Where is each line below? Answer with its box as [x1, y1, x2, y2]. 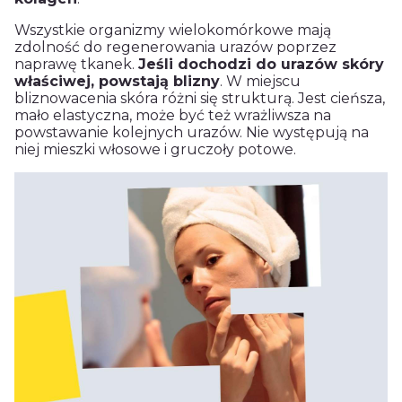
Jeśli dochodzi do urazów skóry [138, 56, 384, 74]
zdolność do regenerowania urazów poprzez [14, 39, 336, 57]
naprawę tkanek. [14, 56, 138, 74]
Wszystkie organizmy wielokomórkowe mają [14, 22, 331, 39]
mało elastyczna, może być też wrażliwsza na [14, 107, 331, 125]
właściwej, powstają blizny [14, 73, 220, 91]
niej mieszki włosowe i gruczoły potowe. [14, 141, 300, 159]
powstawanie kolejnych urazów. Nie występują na [14, 124, 369, 142]
